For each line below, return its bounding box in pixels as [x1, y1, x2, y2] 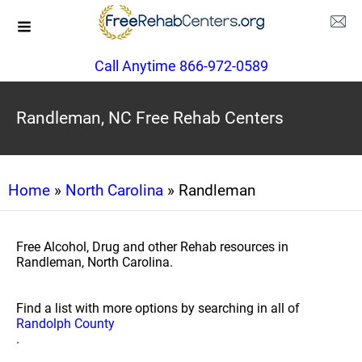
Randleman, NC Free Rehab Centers [16, 108, 284, 128]
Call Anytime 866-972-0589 [94, 57, 268, 74]
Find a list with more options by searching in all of [16, 301, 300, 316]
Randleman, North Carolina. [16, 255, 173, 270]
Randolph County [16, 316, 115, 331]
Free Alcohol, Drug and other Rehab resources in [16, 239, 288, 255]
